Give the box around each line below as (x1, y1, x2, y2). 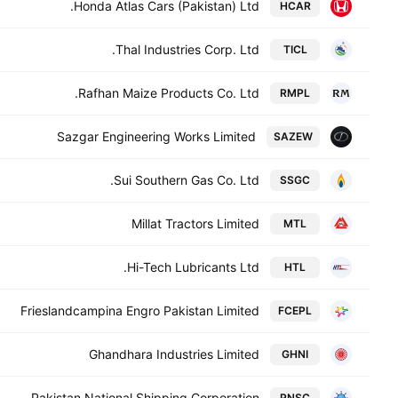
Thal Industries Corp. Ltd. (115, 42, 259, 57)
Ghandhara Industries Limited (89, 346, 259, 362)
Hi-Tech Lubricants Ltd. (127, 259, 259, 275)
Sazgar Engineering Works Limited (57, 129, 256, 144)
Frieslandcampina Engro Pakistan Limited (20, 303, 259, 318)
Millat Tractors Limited (131, 216, 259, 231)
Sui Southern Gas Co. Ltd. (114, 172, 259, 187)
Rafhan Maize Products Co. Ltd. (78, 85, 259, 100)
